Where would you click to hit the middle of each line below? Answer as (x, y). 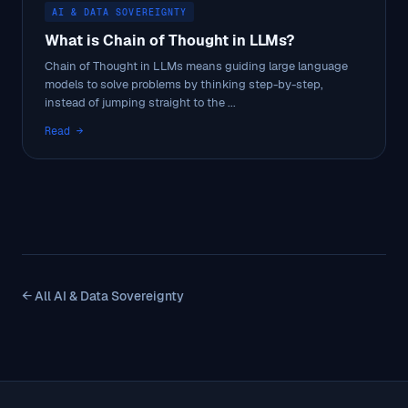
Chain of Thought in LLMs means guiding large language (196, 66)
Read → (64, 131)
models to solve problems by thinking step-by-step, (184, 84)
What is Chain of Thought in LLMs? (169, 40)
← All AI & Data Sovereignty (103, 296)
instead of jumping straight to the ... (140, 102)
